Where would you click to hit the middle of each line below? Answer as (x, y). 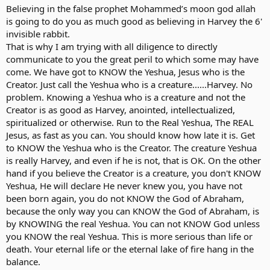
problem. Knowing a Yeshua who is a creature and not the (126, 97)
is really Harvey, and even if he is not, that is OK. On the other (133, 160)
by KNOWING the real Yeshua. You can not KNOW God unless (133, 224)
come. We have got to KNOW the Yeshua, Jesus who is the (125, 72)
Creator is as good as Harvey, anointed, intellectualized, (121, 110)
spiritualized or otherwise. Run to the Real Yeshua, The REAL (130, 122)
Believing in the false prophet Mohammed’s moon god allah (131, 8)
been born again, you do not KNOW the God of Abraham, (125, 198)
